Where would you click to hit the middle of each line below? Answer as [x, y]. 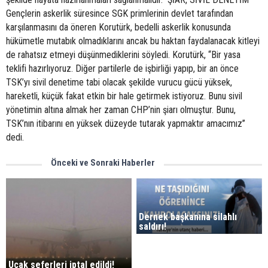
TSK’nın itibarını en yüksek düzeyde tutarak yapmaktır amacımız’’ [126, 124]
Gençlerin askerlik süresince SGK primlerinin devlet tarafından [120, 13]
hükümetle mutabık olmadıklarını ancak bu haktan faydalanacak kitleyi [133, 41]
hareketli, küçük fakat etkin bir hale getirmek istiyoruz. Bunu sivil [124, 96]
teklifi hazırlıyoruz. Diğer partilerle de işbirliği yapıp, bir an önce [122, 68]
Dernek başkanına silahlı [188, 217]
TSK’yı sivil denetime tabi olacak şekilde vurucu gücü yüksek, [119, 82]
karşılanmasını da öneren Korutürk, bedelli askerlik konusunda [118, 27]
